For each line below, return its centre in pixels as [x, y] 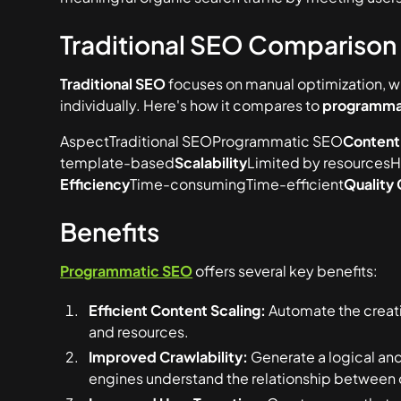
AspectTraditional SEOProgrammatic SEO [202, 141]
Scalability [211, 162]
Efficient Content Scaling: [178, 310]
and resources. [139, 332]
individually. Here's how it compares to [192, 105]
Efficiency [95, 184]
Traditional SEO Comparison [229, 44]
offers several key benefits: [286, 271]
